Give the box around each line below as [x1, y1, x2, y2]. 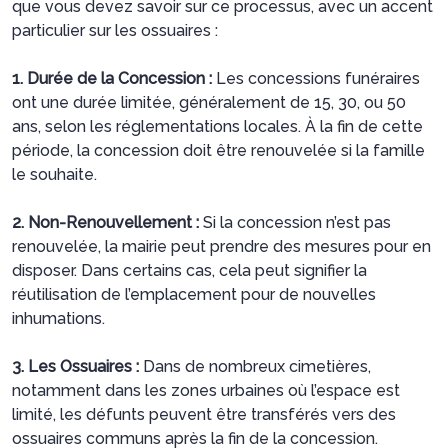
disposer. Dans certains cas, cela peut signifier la [12, 260, 367, 280]
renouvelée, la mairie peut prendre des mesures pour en [12, 236, 431, 256]
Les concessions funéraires [212, 68, 420, 88]
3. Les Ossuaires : [12, 356, 139, 376]
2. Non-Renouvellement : [12, 212, 199, 232]
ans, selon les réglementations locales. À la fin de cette [12, 116, 423, 136]
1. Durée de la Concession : [12, 68, 212, 88]
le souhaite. [12, 164, 97, 184]
